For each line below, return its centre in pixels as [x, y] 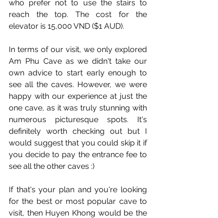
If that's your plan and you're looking [78, 189]
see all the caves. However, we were [78, 84]
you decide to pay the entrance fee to [78, 154]
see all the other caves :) [52, 166]
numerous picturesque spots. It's [78, 119]
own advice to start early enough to [78, 73]
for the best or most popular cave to [78, 201]
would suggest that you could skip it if [78, 143]
